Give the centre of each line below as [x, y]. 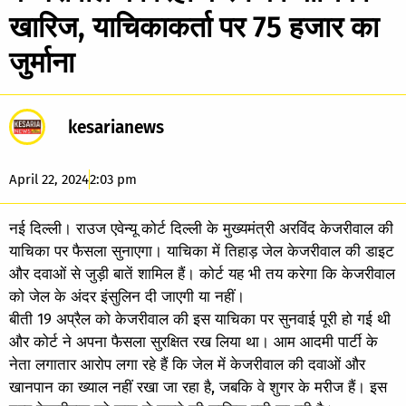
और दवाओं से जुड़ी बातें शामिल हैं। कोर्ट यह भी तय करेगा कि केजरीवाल [202, 274]
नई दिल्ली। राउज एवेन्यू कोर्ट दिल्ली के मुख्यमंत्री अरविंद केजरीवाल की [201, 228]
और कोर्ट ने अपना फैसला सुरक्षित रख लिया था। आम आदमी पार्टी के [193, 342]
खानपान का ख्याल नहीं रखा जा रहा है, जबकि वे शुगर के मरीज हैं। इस [198, 387]
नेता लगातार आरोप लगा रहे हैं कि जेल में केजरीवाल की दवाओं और [187, 364]
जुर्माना [42, 62]
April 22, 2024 [49, 179]
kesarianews [116, 127]
